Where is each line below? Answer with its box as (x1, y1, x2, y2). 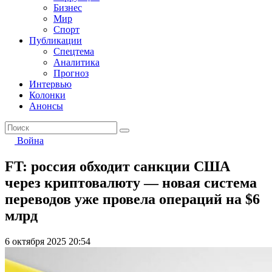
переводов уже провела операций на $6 (5, 191, 260, 207)
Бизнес (53, 2, 82, 13)
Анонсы (29, 101, 63, 111)
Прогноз (53, 68, 89, 78)
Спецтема (53, 46, 94, 56)
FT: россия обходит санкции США (5, 158, 230, 174)
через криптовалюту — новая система (5, 174, 257, 191)
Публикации (29, 35, 82, 46)
